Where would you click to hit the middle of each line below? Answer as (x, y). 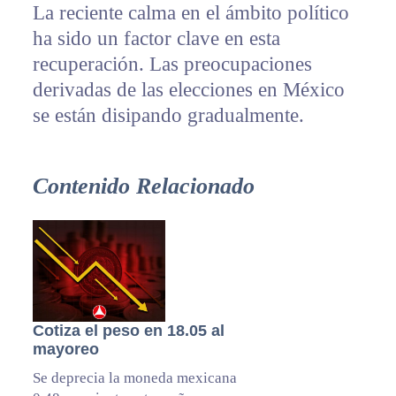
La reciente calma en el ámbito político (190, 13)
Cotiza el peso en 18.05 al (128, 331)
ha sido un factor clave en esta (156, 39)
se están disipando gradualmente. (168, 116)
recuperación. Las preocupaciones (172, 65)
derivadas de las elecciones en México (188, 90)
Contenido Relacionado (143, 187)
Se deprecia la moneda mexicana (134, 378)
